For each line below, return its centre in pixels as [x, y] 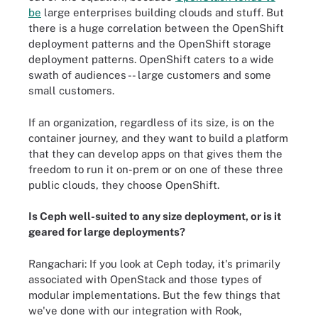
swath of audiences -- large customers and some [150, 75]
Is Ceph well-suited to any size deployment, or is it [155, 216]
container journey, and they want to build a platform [158, 138]
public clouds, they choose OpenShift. [124, 185]
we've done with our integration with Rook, [135, 310]
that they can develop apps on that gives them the [155, 153]
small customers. [71, 91]
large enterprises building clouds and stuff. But [163, 12]
